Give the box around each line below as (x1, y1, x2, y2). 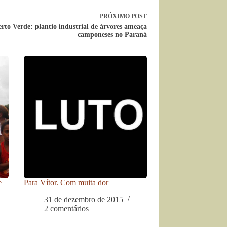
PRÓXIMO (99, 13, 131, 20)
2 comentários (44, 204, 89, 213)
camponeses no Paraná (77, 31, 147, 39)
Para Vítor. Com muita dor (24, 178, 109, 187)
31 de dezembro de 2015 (44, 195, 124, 204)
